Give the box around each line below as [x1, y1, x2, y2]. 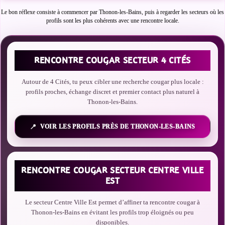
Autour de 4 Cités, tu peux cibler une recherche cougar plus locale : [21, 78, 204, 85]
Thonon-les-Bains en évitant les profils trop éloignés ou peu [31, 208, 194, 216]
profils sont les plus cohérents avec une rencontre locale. [46, 17, 179, 24]
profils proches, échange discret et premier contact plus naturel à [26, 88, 199, 95]
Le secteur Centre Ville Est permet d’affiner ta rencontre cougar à [25, 198, 200, 206]
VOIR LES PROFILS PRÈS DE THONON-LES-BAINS [40, 123, 195, 130]
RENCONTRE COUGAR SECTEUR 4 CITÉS [34, 55, 191, 66]
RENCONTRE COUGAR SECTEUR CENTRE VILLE [21, 165, 204, 176]
